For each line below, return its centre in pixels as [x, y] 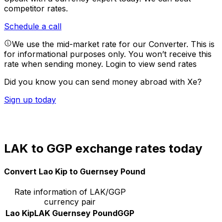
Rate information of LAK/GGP [70, 192]
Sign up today [30, 100]
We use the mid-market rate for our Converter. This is [113, 44]
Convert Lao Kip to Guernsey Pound [75, 171]
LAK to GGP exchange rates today [103, 149]
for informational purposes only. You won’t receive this [108, 54]
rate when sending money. [55, 64]
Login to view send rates [151, 64]
